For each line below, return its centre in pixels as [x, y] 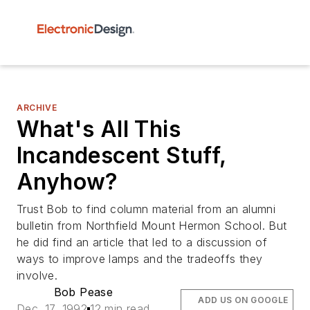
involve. [37, 275]
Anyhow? [67, 182]
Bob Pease [83, 292]
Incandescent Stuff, [121, 155]
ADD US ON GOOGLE [243, 300]
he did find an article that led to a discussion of [142, 242]
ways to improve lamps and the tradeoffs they [140, 259]
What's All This [99, 129]
